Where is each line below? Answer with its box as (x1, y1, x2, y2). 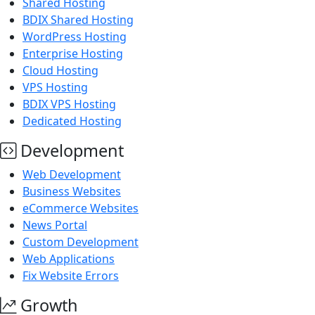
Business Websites (22, 184, 121, 199)
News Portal (22, 217, 87, 233)
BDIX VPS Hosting (22, 96, 116, 112)
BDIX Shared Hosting (22, 12, 134, 27)
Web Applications (22, 251, 115, 266)
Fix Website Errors (22, 268, 119, 283)
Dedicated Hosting (22, 113, 122, 129)
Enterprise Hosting (22, 46, 123, 61)
